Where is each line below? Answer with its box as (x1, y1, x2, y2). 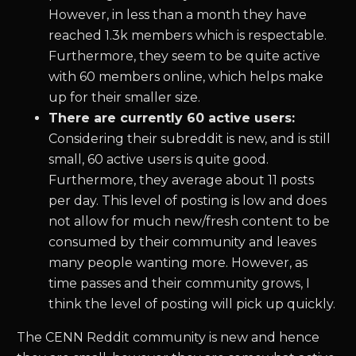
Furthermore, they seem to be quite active (48, 48, 321, 64)
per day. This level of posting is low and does (48, 193, 327, 209)
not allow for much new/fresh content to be (48, 214, 331, 230)
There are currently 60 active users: (48, 110, 296, 126)
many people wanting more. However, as (48, 255, 308, 271)
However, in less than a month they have (48, 7, 308, 23)
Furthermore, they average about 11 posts (48, 172, 315, 188)
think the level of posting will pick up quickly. (48, 296, 336, 312)
